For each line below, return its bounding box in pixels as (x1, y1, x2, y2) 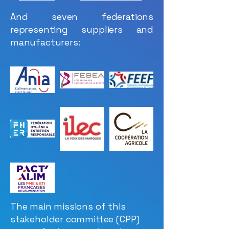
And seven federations (10, 11, 153, 22)
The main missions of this (10, 200, 126, 212)
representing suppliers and (10, 24, 153, 35)
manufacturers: (10, 36, 80, 48)
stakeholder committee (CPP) (10, 213, 140, 225)
